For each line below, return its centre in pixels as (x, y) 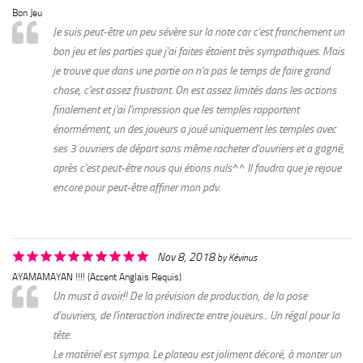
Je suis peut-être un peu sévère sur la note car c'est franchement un (199, 32)
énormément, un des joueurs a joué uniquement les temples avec (194, 129)
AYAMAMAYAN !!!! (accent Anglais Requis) (97, 277)
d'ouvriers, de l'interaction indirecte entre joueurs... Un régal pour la (196, 315)
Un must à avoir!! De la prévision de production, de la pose (180, 296)
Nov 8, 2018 (186, 256)
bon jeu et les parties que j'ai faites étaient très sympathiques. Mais (199, 51)
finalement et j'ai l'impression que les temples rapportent (176, 109)
